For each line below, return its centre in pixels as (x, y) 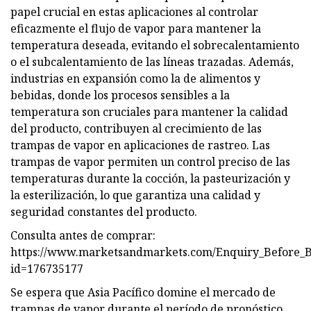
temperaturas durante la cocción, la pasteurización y (150, 178)
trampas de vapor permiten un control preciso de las (150, 161)
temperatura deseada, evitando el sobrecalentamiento (155, 45)
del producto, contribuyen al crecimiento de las (136, 128)
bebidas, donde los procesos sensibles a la (120, 95)
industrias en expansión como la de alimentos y (135, 78)
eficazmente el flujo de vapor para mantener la (136, 28)
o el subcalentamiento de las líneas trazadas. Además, (152, 61)
